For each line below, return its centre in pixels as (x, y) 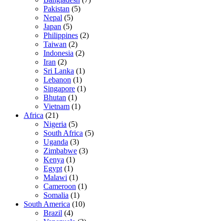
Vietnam (56, 107)
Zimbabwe (60, 151)
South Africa (63, 133)
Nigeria (55, 124)
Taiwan (55, 44)
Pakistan (56, 9)
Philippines (61, 36)
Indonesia (58, 53)
